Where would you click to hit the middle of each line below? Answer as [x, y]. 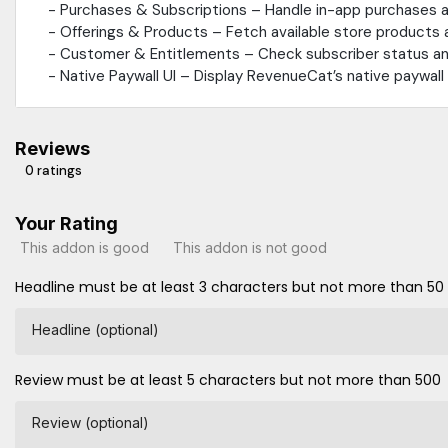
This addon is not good [250, 247]
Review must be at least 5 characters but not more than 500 [228, 380]
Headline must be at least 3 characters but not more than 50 [229, 287]
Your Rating [66, 224]
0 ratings [53, 171]
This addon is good [84, 247]
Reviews [52, 149]
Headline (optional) [95, 330]
